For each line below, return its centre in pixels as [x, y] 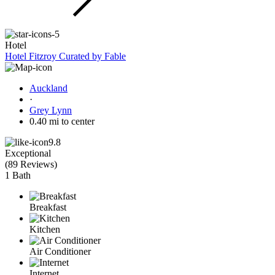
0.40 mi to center [62, 121]
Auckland [48, 88]
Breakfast [48, 207]
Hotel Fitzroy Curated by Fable [65, 56]
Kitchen [45, 229]
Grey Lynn [51, 110]
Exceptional [28, 153]
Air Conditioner [60, 251]
